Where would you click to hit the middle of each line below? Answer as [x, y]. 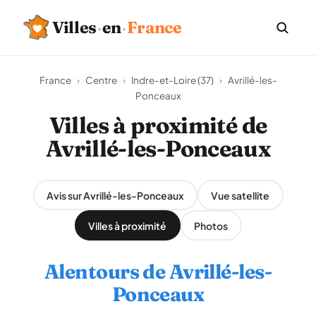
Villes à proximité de [158, 125]
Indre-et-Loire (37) [172, 80]
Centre [101, 80]
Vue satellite [240, 195]
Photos [211, 225]
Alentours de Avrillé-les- [158, 272]
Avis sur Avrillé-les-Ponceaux [115, 195]
